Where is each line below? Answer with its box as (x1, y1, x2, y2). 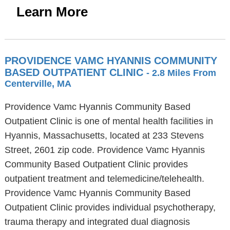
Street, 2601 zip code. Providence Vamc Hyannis (4, 145, 205, 155)
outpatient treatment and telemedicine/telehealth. (4, 174, 204, 184)
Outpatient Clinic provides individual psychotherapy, (4, 202, 216, 213)
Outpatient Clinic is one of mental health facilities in (4, 116, 213, 126)
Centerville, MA (4, 79, 71, 89)
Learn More (16, 4, 88, 20)
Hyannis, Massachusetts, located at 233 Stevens (4, 130, 204, 141)
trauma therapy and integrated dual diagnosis (4, 217, 190, 227)
